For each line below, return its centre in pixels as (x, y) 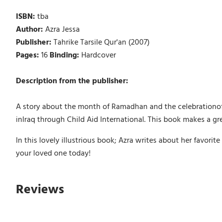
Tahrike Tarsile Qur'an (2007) (101, 42)
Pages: (28, 55)
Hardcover (98, 55)
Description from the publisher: (72, 81)
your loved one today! (53, 153)
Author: (30, 29)
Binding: (65, 55)
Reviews (40, 189)
